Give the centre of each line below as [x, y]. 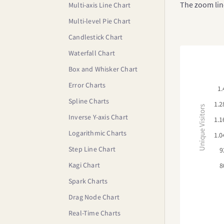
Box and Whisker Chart [103, 69]
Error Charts [87, 85]
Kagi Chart [84, 165]
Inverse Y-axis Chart [98, 117]
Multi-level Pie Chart [100, 21]
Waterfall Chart [92, 53]
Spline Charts [89, 101]
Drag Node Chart [94, 197]
